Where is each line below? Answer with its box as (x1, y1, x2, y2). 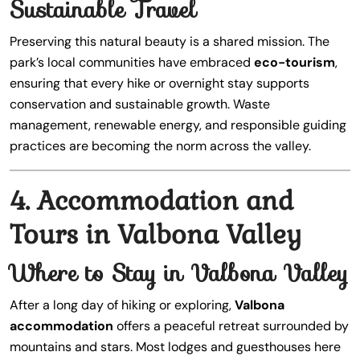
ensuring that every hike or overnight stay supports (10, 75, 309, 92)
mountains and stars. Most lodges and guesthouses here (10, 338, 341, 355)
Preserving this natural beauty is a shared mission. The (10, 33, 329, 50)
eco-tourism (254, 54, 335, 71)
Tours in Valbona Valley (10, 218, 302, 251)
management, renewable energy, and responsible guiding (10, 117, 346, 133)
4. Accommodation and (10, 184, 293, 217)
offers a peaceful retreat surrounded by (113, 317, 349, 334)
